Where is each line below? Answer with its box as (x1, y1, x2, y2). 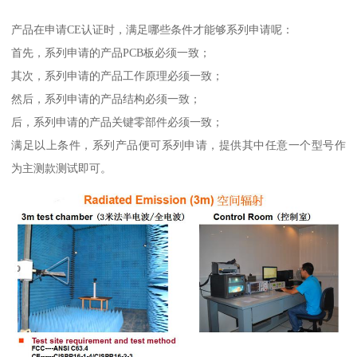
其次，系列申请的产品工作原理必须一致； (11, 69, 224, 82)
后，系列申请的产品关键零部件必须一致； (11, 115, 224, 128)
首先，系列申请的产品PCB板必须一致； (11, 45, 211, 59)
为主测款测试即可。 (11, 161, 112, 175)
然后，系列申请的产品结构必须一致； (11, 92, 202, 105)
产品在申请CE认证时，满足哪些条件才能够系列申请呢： (11, 22, 294, 36)
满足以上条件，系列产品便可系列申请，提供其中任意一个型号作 (11, 138, 346, 151)
